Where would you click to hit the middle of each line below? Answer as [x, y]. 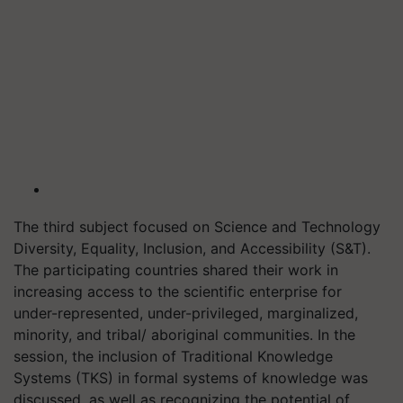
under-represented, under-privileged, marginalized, [186, 313]
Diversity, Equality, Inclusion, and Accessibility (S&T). [192, 248]
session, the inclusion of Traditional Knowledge [173, 356]
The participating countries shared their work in [176, 270]
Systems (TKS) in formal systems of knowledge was [191, 378]
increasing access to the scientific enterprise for [178, 291]
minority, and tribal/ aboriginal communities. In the [184, 335]
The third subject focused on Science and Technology [197, 227]
